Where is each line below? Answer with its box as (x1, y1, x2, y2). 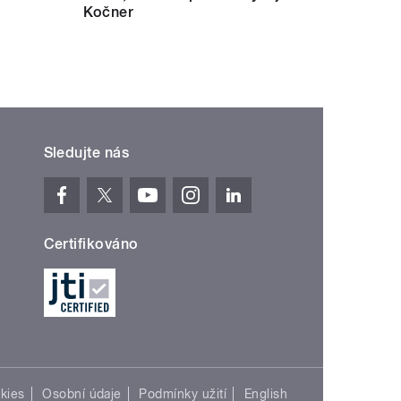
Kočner (82, 3, 134, 21)
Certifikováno (43, 235, 139, 252)
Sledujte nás (43, 143, 130, 161)
